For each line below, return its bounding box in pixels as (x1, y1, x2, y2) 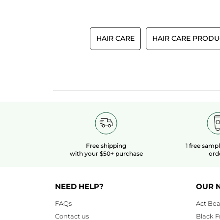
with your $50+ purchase (69, 150, 143, 158)
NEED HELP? (55, 182, 104, 192)
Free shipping (86, 142, 126, 150)
